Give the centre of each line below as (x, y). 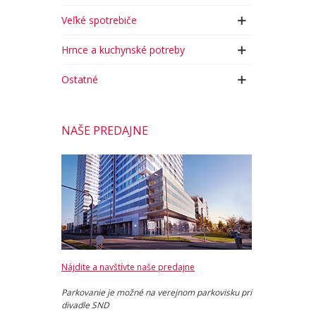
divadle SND (85, 305)
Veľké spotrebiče (99, 20)
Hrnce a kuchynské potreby (123, 50)
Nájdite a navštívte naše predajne (128, 267)
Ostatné (80, 79)
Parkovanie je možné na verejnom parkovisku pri (157, 292)
